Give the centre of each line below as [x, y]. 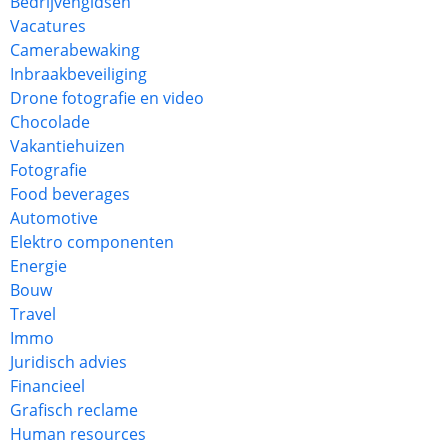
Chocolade [50, 122]
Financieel [47, 386]
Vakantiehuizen [67, 146]
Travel [33, 314]
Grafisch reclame [74, 410]
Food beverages [70, 194]
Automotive [54, 218]
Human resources [78, 434]
